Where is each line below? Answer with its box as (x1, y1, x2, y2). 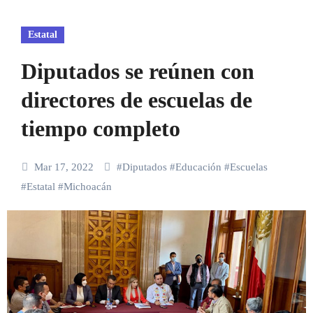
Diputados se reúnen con (20, 59, 254, 85)
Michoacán (63, 181, 112, 193)
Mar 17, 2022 (34, 161, 96, 173)
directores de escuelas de (20, 87, 252, 113)
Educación (175, 161, 221, 173)
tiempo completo (20, 116, 180, 142)
